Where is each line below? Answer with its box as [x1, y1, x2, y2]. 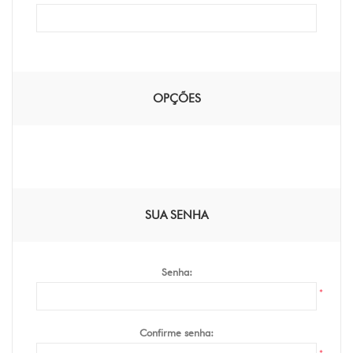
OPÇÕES [152, 91, 201, 106]
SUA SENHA [145, 208, 208, 222]
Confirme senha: [139, 326, 214, 339]
